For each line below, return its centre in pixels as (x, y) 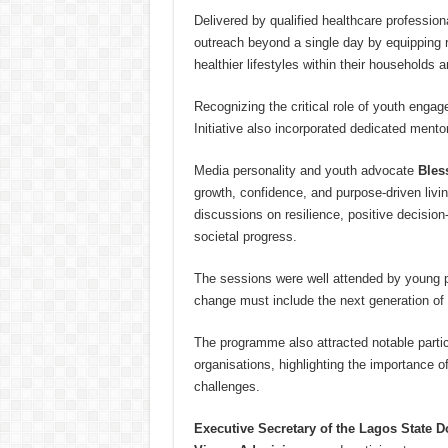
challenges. (226, 387)
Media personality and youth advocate (305, 171)
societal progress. (245, 237)
